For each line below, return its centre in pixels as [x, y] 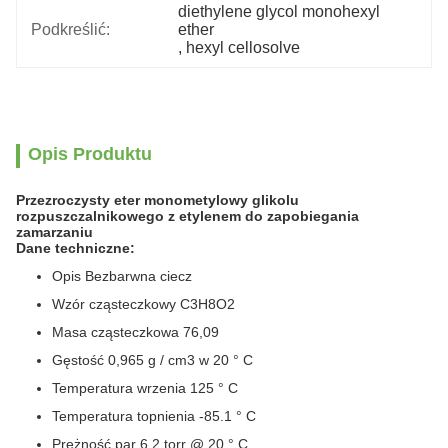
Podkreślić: [70, 29]
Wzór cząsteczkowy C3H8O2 [143, 304]
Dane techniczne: [75, 248]
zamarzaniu [54, 232]
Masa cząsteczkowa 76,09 [135, 332]
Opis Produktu [90, 154]
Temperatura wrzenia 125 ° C [145, 388]
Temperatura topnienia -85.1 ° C [154, 416]
